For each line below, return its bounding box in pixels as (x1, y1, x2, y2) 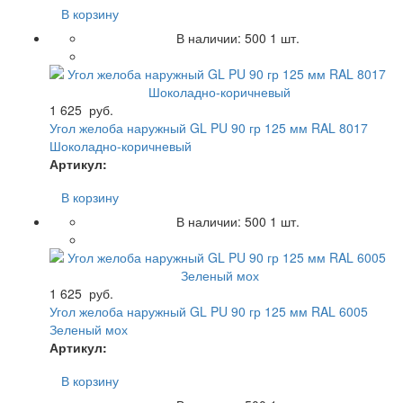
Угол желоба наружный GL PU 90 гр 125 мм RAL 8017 (49, 118, 368, 137)
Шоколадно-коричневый (49, 136, 192, 155)
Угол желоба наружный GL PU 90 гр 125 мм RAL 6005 (49, 301, 368, 320)
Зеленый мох (49, 319, 128, 338)
